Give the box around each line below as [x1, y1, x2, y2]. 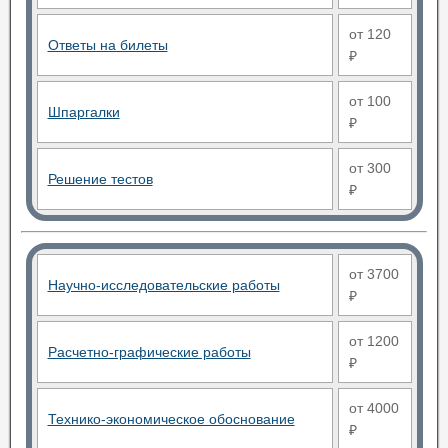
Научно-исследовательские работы [47, 277, 280, 293]
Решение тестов [47, 171, 153, 187]
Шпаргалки [47, 104, 120, 120]
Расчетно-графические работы [47, 344, 251, 360]
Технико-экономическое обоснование [47, 411, 295, 427]
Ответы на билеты [47, 37, 168, 53]
